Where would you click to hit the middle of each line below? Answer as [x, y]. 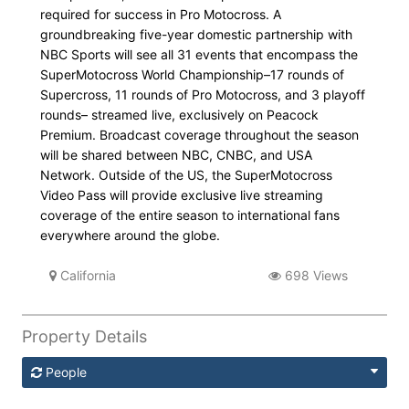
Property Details [84, 336]
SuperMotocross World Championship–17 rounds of [192, 74]
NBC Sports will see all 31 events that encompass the [199, 54]
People [66, 372]
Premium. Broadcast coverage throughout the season [199, 135]
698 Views [315, 275]
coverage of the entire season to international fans [190, 215]
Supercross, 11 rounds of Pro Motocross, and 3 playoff [203, 94]
